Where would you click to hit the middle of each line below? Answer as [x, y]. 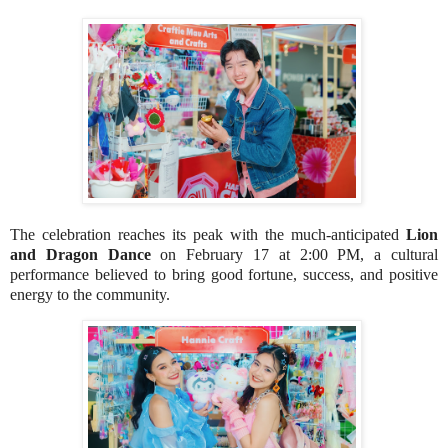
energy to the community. [90, 294]
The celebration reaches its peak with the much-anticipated [208, 234]
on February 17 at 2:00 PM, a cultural [294, 254]
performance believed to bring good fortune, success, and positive [224, 274]
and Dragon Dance [80, 254]
